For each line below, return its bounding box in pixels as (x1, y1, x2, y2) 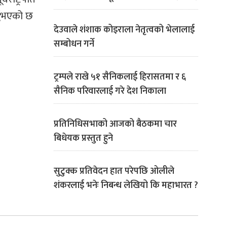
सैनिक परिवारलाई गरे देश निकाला (54, 84, 166, 99)
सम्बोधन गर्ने (54, 36, 94, 52)
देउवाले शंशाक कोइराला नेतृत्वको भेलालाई (54, 22, 195, 37)
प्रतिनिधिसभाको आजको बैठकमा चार (54, 117, 177, 132)
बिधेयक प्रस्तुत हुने (54, 131, 113, 146)
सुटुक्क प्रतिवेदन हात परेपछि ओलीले (54, 164, 174, 179)
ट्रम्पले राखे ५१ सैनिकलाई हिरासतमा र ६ (54, 69, 186, 85)
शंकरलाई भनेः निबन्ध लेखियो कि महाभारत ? (54, 178, 198, 193)
